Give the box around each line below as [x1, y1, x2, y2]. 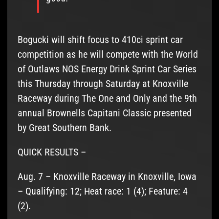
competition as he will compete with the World [17, 48, 198, 61]
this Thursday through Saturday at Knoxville [17, 78, 188, 90]
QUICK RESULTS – [17, 146, 86, 158]
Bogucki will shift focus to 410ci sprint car [17, 34, 183, 46]
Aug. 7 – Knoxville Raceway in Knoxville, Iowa [17, 171, 197, 183]
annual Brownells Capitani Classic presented [17, 107, 192, 119]
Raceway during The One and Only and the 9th [17, 92, 197, 105]
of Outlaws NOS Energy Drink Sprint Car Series [17, 63, 197, 75]
